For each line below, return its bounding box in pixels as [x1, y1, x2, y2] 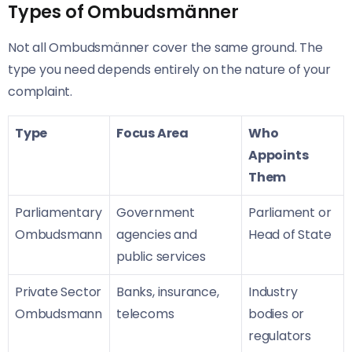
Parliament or [248, 203, 332, 222]
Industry [248, 283, 298, 302]
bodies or [248, 305, 305, 324]
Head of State [248, 225, 332, 244]
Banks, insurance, [116, 283, 219, 302]
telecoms [116, 305, 174, 324]
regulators [248, 327, 312, 346]
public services [116, 247, 207, 266]
